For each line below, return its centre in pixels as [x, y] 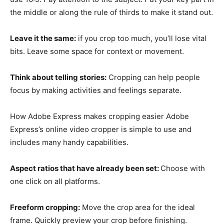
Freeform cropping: [45, 207]
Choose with [183, 168]
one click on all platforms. [55, 181]
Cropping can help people [153, 77]
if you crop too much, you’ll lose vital [141, 38]
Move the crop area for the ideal [137, 207]
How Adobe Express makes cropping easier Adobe [99, 116]
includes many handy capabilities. [69, 142]
